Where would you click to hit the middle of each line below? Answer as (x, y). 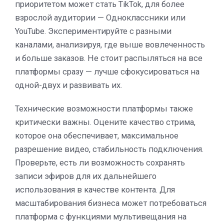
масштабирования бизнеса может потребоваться (111, 203)
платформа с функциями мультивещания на (101, 216)
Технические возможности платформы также (104, 108)
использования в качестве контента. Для (95, 189)
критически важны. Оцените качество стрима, (105, 122)
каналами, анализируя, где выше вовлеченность (110, 44)
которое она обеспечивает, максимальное (97, 135)
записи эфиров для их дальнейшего (86, 176)
